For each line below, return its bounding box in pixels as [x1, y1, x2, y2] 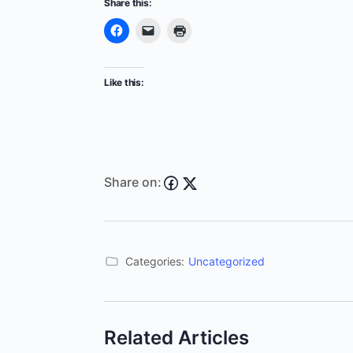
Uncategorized [188, 255, 265, 269]
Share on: [104, 173, 162, 190]
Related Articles [104, 326, 249, 350]
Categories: [125, 255, 184, 269]
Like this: [104, 76, 144, 89]
